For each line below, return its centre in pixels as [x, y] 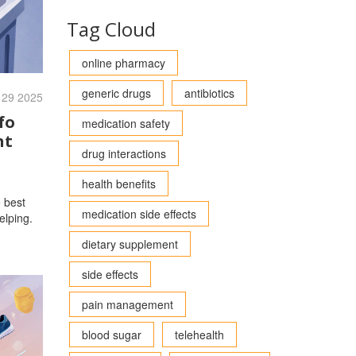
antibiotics [209, 93]
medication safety [126, 123]
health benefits [118, 184]
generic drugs [116, 93]
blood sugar [111, 335]
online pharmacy [123, 63]
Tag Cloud [111, 29]
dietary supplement [130, 244]
